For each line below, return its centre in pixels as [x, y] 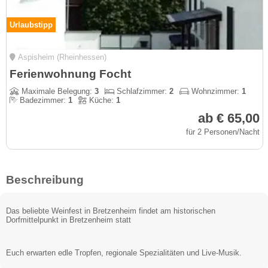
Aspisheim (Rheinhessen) [61, 57]
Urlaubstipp [31, 25]
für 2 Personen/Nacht [223, 132]
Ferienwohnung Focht [70, 74]
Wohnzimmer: [215, 91]
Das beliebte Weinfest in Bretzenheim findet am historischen [111, 211]
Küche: [101, 100]
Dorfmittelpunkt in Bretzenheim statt [68, 220]
